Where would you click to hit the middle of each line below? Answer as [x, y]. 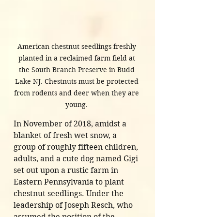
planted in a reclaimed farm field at [77, 58]
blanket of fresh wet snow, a [66, 136]
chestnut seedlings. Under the [70, 194]
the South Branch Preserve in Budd [77, 70]
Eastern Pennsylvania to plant [70, 182]
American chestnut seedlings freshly [77, 47]
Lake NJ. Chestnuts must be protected [77, 82]
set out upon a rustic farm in [67, 170]
